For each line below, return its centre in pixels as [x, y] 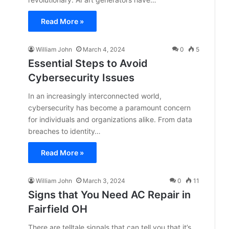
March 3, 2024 [104, 181]
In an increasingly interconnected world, [95, 96]
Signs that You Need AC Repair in [109, 195]
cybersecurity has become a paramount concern [109, 108]
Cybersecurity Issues [81, 78]
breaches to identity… [64, 131]
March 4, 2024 [104, 49]
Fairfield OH [58, 209]
